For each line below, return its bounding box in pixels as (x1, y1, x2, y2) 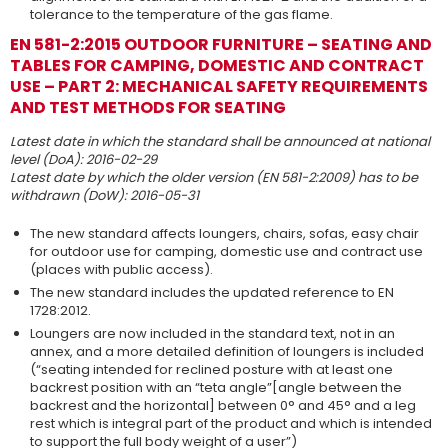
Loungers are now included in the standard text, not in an (30, 324, 395, 343)
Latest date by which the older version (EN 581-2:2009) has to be (10, 168, 418, 187)
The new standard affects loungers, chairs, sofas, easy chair (30, 224, 419, 243)
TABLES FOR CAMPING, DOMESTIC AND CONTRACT (10, 54, 424, 77)
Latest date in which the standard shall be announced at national (10, 132, 430, 151)
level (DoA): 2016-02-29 (10, 150, 157, 169)
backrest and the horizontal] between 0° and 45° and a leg (30, 396, 416, 415)
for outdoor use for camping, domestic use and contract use (30, 242, 423, 261)
